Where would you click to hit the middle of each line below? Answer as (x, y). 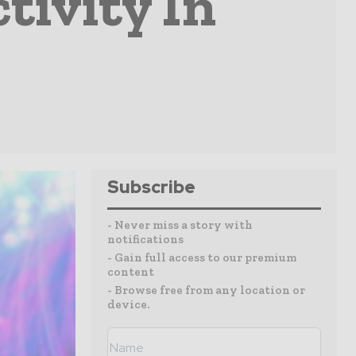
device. (128, 304)
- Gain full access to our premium (202, 257)
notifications (145, 239)
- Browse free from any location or (206, 290)
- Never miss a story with (180, 225)
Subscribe (151, 187)
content (131, 272)
